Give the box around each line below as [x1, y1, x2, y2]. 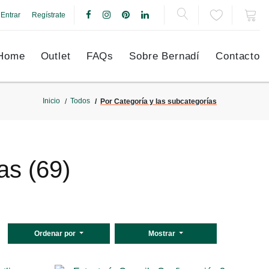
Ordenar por [34, 229, 77, 238]
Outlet [40, 50, 71, 62]
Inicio [43, 97, 60, 106]
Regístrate [32, 10, 65, 19]
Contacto [216, 50, 260, 62]
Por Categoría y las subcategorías [100, 97, 217, 106]
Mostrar [148, 229, 177, 238]
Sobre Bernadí [129, 50, 201, 62]
